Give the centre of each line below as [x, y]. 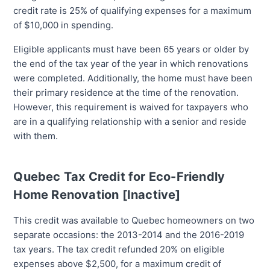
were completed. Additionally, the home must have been [133, 78]
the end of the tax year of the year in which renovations [131, 64]
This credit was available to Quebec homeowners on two [134, 221]
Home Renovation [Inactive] [97, 195]
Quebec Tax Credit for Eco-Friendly [119, 177]
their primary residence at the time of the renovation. [126, 93]
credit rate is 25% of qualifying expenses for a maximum [133, 11]
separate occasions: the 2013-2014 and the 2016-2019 [129, 235]
